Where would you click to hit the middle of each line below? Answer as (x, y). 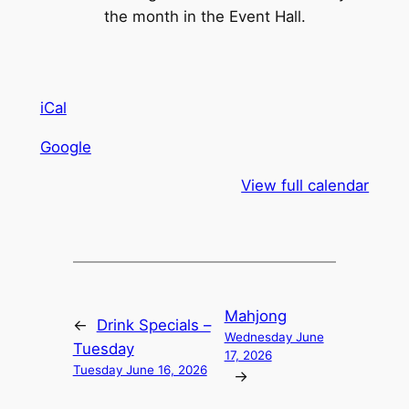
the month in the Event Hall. (204, 16)
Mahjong (255, 316)
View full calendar (305, 186)
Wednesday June (274, 337)
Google (65, 147)
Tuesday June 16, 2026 (140, 370)
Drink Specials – (153, 325)
